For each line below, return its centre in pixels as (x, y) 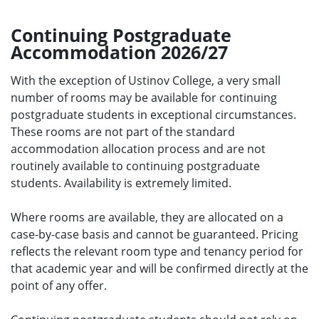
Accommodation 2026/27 (119, 52)
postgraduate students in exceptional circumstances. (153, 114)
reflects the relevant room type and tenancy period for (157, 251)
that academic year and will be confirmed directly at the (159, 268)
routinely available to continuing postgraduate (135, 166)
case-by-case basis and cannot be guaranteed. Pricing (155, 234)
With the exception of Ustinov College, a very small (146, 80)
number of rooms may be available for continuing (144, 97)
